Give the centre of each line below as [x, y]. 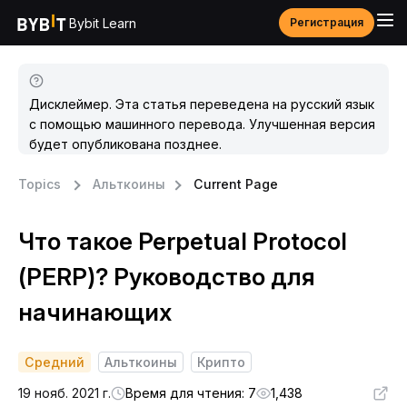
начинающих [95, 312]
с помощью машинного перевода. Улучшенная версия [202, 124]
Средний [55, 362]
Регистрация [327, 22]
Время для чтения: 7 [191, 393]
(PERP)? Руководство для [167, 277]
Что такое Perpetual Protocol [183, 241]
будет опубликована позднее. [125, 144]
